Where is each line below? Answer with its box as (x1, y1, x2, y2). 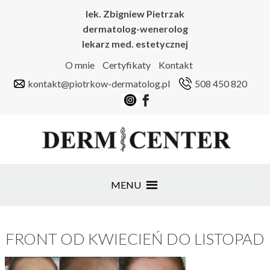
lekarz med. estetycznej (82, 38, 188, 49)
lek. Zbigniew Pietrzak (86, 8, 184, 19)
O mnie (64, 59, 95, 71)
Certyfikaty (102, 59, 151, 71)
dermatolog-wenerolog (82, 23, 188, 34)
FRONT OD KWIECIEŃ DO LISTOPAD (5, 229, 265, 248)
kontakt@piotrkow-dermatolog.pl (28, 77, 170, 89)
